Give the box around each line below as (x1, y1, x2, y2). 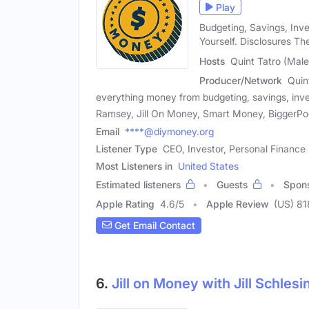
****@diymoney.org (125, 125, 214, 137)
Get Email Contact (112, 219, 195, 232)
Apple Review (206, 197, 268, 210)
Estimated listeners (96, 178, 181, 190)
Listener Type (96, 142, 157, 154)
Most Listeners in (96, 159, 172, 172)
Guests (217, 178, 248, 190)
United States (178, 159, 239, 172)
